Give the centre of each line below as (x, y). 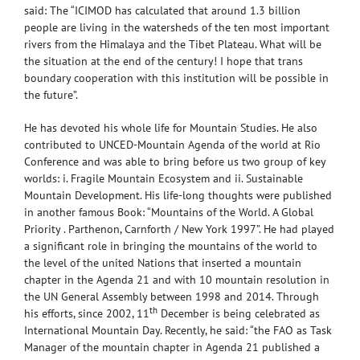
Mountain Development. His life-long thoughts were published (178, 195)
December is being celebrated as (239, 313)
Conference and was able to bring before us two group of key (175, 161)
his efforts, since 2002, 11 (87, 313)
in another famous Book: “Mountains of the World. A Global (169, 212)
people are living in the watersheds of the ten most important (177, 27)
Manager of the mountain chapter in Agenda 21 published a (172, 347)
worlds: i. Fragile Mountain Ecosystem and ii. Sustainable (164, 178)
